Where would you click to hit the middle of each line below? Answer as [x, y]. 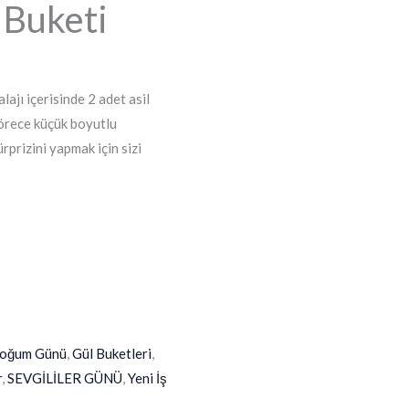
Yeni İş [148, 378]
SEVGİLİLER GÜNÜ [65, 378]
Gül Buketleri [112, 353]
